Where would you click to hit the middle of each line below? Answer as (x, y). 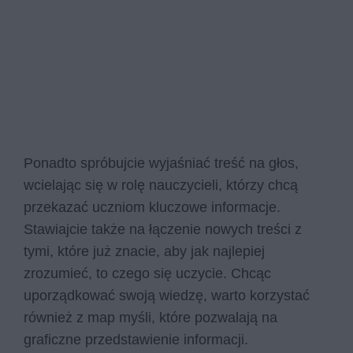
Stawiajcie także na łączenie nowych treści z (163, 229)
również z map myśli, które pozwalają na (150, 317)
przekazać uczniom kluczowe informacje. (152, 207)
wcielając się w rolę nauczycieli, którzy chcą (161, 185)
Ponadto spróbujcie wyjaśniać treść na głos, (161, 163)
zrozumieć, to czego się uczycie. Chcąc (147, 273)
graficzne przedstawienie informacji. (136, 339)
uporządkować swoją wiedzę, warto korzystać (167, 295)
